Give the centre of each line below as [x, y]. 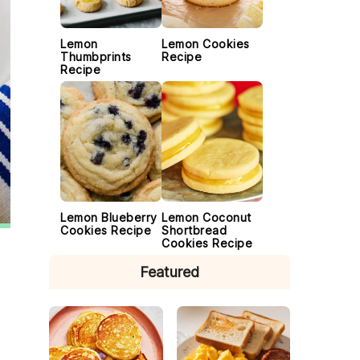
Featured [170, 272]
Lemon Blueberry [109, 217]
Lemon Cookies [206, 44]
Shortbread [194, 230]
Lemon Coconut [207, 217]
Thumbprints [96, 57]
